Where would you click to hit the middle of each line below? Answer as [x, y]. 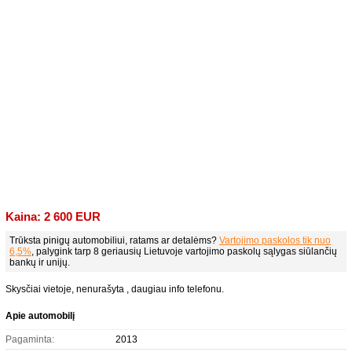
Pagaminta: [30, 339]
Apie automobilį [40, 316]
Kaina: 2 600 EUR [53, 216]
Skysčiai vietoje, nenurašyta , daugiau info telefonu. [115, 289]
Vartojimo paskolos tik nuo [275, 240]
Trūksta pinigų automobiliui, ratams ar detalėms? [114, 240]
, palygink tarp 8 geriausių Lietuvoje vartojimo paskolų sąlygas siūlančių [184, 251]
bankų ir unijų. [40, 262]
